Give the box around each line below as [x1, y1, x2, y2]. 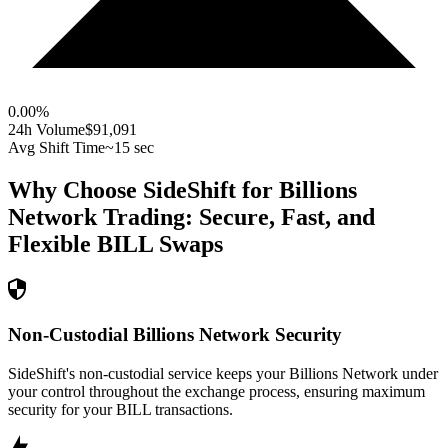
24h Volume [8, 121, 85, 139]
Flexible [8, 231, 91, 258]
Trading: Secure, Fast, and [97, 204, 375, 231]
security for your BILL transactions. [8, 400, 233, 418]
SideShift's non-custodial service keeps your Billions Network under [8, 364, 438, 382]
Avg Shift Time [8, 139, 105, 157]
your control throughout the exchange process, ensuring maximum [8, 382, 425, 400]
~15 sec [105, 139, 154, 157]
